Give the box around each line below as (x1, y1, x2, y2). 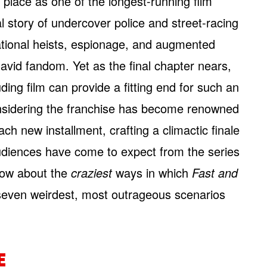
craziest (71, 164, 112, 181)
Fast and (192, 164, 238, 181)
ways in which (112, 164, 192, 181)
